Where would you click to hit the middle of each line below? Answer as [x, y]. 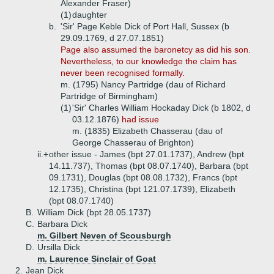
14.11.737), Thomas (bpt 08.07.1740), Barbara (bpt [149, 166]
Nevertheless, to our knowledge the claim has [149, 61]
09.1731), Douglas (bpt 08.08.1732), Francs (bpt [143, 177]
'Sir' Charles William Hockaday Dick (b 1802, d [161, 108]
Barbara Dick [62, 224]
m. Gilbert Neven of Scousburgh [104, 235]
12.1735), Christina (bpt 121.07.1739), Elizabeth [142, 189]
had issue [140, 119]
